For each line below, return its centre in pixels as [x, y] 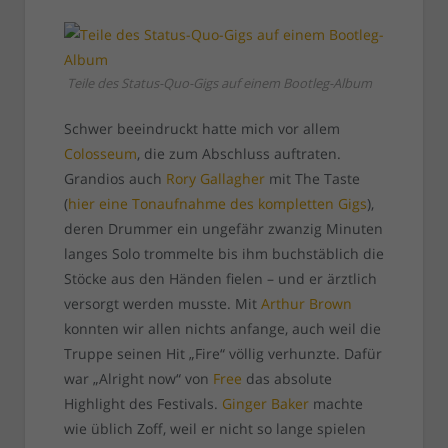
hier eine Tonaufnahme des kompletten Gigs [217, 204]
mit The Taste [312, 179]
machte [335, 404]
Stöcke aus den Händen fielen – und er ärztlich [220, 279]
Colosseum [100, 154]
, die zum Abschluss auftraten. [238, 154]
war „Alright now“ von [138, 379]
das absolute [286, 379]
